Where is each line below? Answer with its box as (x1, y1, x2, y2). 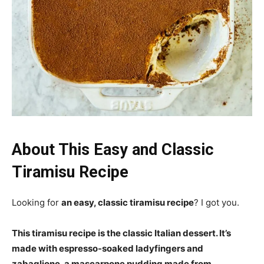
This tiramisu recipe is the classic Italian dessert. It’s (12, 227, 231, 239)
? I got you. (194, 196, 239, 208)
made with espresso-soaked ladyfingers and (12, 242, 203, 254)
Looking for (12, 196, 61, 208)
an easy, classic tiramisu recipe (61, 196, 194, 208)
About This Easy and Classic (12, 140, 214, 159)
